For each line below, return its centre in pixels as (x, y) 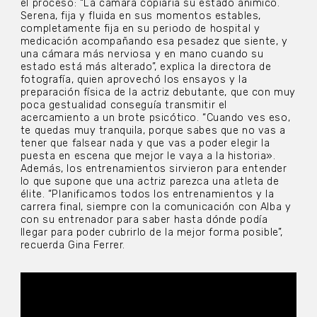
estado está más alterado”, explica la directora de (146, 67)
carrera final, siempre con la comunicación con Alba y (156, 207)
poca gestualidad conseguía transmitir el (123, 105)
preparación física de (73, 93)
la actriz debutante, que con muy (212, 93)
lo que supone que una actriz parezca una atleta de (150, 182)
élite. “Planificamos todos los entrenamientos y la (147, 195)
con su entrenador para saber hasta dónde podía (144, 220)
